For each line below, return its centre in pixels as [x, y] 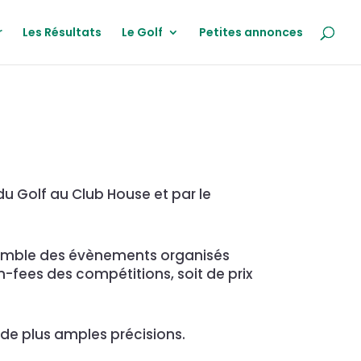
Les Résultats [62, 32]
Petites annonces [251, 32]
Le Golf [142, 32]
